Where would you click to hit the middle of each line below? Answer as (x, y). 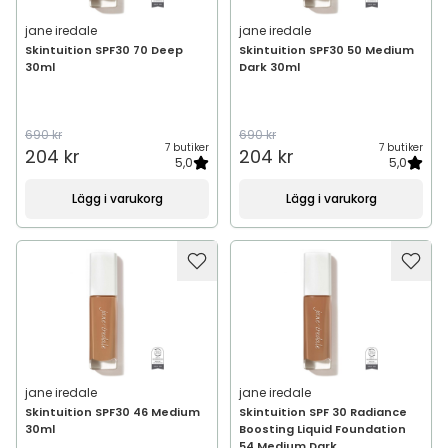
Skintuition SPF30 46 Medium (112, 412)
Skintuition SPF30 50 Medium (326, 50)
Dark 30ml (269, 67)
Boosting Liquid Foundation (322, 429)
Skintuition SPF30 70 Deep (104, 50)
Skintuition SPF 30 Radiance (323, 412)
